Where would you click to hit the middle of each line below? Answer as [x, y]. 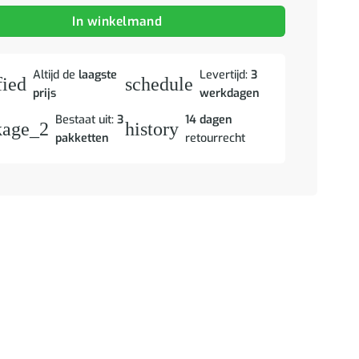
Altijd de [55, 75]
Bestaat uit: [86, 119]
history [152, 129]
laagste [97, 75]
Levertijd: [226, 75]
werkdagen [230, 93]
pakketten [82, 138]
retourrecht [216, 138]
